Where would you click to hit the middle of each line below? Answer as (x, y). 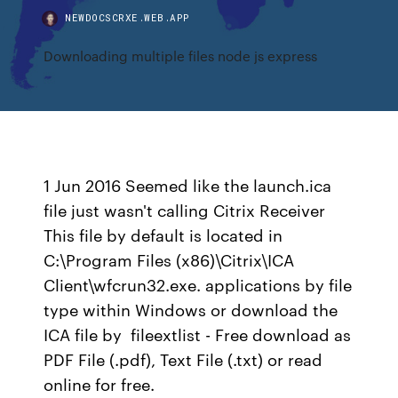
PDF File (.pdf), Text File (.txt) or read (183, 359)
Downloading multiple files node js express (181, 56)
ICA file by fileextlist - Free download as (198, 334)
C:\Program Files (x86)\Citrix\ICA (169, 259)
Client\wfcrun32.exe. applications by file (198, 284)
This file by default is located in (163, 235)
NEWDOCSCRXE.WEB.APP (127, 17)
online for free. (99, 384)
